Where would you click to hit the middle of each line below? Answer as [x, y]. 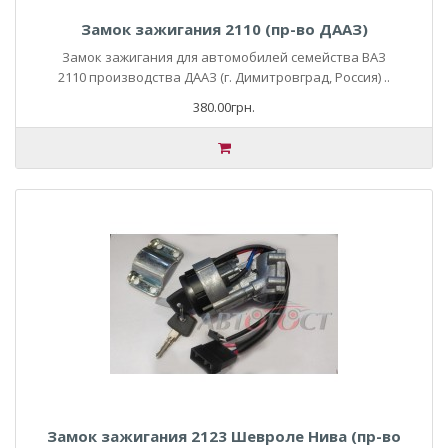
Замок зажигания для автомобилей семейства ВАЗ [224, 57]
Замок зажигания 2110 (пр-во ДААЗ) [224, 29]
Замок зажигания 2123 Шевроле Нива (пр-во [224, 436]
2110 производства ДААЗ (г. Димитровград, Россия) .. [224, 77]
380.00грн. [224, 107]
